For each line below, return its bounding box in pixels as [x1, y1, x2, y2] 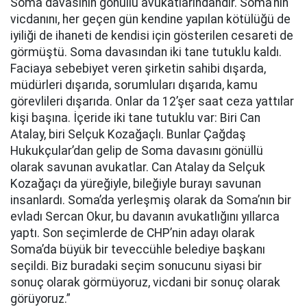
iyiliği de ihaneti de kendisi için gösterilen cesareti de [10, 29, 293, 42]
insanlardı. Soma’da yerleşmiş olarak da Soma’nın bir [10, 193, 291, 207]
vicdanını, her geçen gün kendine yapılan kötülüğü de [10, 12, 291, 26]
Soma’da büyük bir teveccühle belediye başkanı [10, 243, 265, 256]
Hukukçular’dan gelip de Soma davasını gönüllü [10, 144, 263, 158]
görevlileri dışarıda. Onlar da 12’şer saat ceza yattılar [10, 95, 294, 108]
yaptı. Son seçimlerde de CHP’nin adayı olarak [10, 226, 255, 240]
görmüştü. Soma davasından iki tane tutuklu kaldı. [10, 45, 282, 59]
